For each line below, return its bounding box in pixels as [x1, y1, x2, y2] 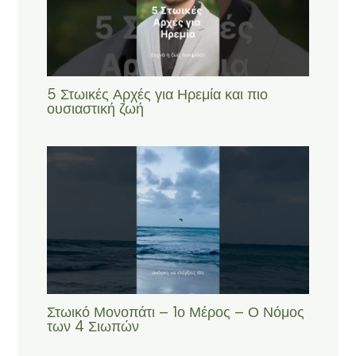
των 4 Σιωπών [46, 317, 139, 337]
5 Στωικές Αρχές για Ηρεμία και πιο [46, 85, 268, 105]
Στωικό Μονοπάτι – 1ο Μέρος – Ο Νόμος [46, 303, 304, 323]
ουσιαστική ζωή [46, 99, 144, 119]
